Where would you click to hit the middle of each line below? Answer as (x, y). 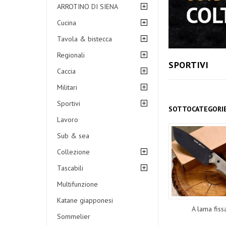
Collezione (73, 152)
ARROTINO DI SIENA (88, 7)
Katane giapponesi (85, 200)
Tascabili (70, 168)
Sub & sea (73, 136)
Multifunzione (77, 184)
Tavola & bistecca (84, 39)
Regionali (71, 55)
